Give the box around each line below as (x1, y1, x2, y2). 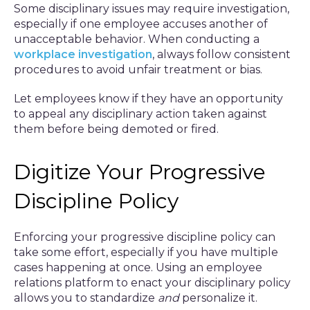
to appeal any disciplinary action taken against (14, 107, 267, 120)
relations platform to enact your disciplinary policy (14, 276, 291, 289)
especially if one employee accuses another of (14, 17, 268, 30)
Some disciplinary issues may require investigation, (14, 2, 289, 15)
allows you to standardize (14, 291, 158, 304)
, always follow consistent (152, 48, 291, 61)
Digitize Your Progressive (14, 159, 266, 185)
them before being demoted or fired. (14, 122, 219, 136)
